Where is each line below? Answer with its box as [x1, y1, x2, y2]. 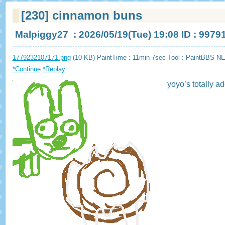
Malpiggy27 [15, 29, 68, 40]
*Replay [42, 65, 65, 73]
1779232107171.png [12, 54, 71, 62]
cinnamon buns [49, 8, 143, 22]
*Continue [12, 65, 41, 73]
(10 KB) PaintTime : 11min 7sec [70, 54, 168, 62]
